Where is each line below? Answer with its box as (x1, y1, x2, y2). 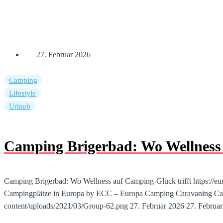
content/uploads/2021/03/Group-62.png (4, 201, 128, 210)
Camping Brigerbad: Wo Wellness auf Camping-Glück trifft (4, 176, 191, 185)
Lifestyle (9, 89, 36, 97)
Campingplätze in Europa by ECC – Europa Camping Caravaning (4, 189, 212, 198)
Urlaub (9, 102, 30, 110)
